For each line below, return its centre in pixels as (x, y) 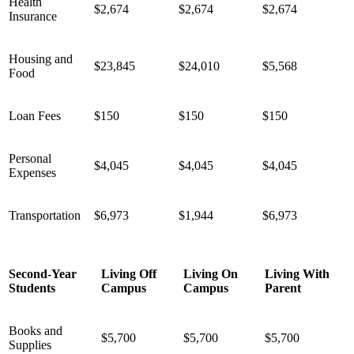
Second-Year (43, 273)
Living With (297, 273)
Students (32, 288)
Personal (30, 158)
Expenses (32, 172)
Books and (36, 330)
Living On (211, 273)
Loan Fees (35, 115)
